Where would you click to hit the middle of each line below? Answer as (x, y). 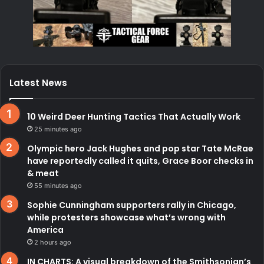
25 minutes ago (58, 129)
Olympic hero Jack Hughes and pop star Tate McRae (140, 148)
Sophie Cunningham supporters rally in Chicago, (132, 205)
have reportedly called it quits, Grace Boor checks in (140, 161)
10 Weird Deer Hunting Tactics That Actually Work (134, 116)
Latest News (38, 82)
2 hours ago (53, 242)
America (45, 230)
